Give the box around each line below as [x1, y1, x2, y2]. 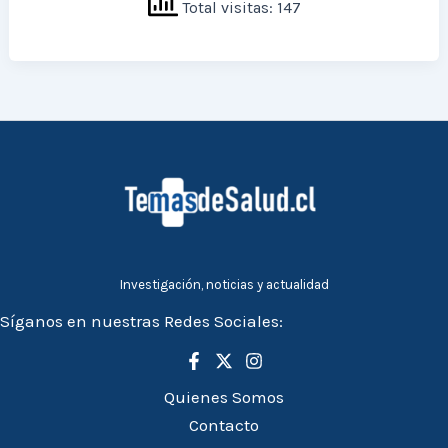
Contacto [189, 415, 259, 435]
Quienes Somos [164, 387, 284, 407]
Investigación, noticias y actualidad [119, 277, 329, 292]
